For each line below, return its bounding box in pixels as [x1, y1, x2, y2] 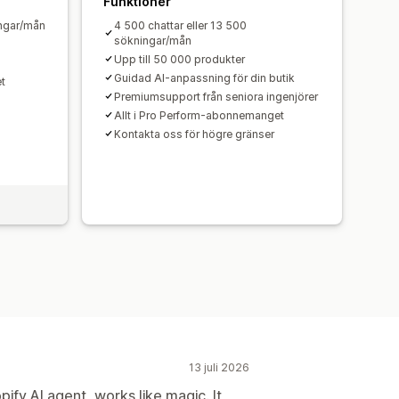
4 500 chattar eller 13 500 [114, 18, 247, 32]
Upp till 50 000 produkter [114, 52, 245, 66]
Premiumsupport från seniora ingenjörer [114, 89, 318, 103]
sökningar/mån [114, 33, 191, 47]
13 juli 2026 [189, 360, 249, 374]
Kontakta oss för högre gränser [114, 126, 274, 141]
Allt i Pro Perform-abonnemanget [114, 108, 284, 122]
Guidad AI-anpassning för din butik [114, 70, 295, 85]
